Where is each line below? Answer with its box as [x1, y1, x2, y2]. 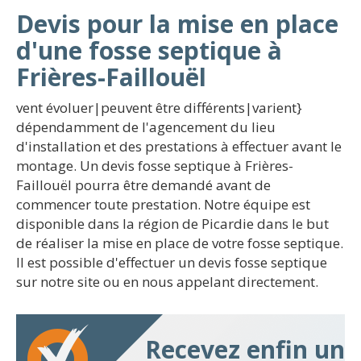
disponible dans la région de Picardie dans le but [16, 214, 329, 233]
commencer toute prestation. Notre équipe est [16, 195, 310, 214]
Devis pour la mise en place [16, 7, 338, 40]
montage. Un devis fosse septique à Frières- [16, 156, 293, 175]
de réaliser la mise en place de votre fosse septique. [16, 234, 343, 252]
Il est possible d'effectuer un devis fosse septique [16, 253, 327, 272]
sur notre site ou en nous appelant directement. [16, 272, 318, 291]
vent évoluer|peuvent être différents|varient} [16, 98, 302, 117]
